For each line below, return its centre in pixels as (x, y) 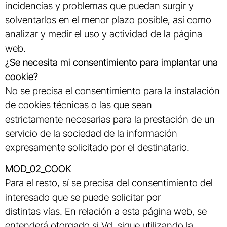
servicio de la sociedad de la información (91, 134)
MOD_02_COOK (38, 169)
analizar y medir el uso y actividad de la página (104, 34)
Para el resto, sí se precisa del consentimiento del (109, 183)
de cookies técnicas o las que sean (79, 105)
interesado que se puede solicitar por (83, 197)
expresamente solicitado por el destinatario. (97, 148)
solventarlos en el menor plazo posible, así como (108, 20)
